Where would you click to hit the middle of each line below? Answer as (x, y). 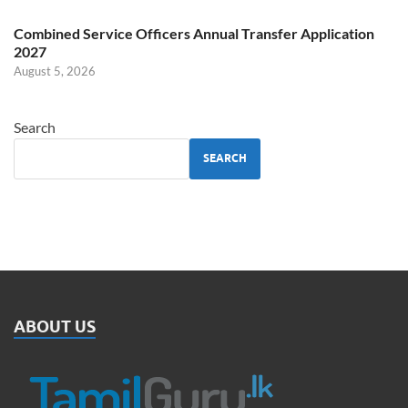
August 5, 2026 (55, 71)
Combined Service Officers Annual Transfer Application (194, 33)
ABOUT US (55, 326)
